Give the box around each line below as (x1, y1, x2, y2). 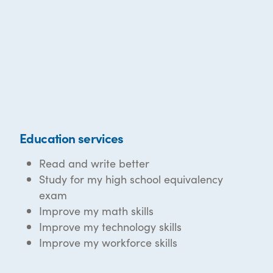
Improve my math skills (39, 202, 154, 218)
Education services (19, 128, 124, 147)
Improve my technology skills (39, 218, 182, 234)
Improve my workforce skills (39, 234, 177, 250)
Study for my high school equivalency (39, 171, 223, 186)
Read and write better (39, 155, 149, 171)
